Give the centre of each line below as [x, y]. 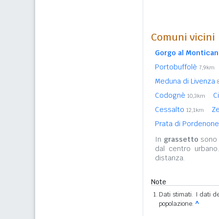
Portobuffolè [177, 67]
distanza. [170, 158]
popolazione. [177, 203]
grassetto [181, 139]
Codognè [171, 95]
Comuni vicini [183, 37]
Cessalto [171, 109]
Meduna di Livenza [186, 81]
